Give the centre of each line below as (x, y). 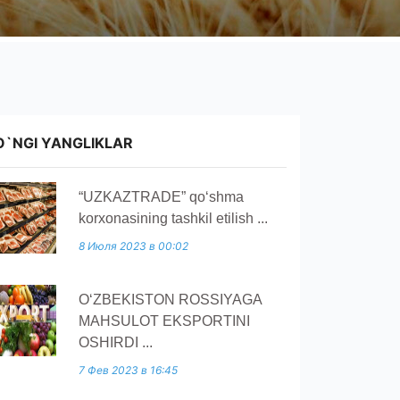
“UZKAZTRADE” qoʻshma (161, 197)
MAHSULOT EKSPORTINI (164, 321)
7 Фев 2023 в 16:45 (128, 370)
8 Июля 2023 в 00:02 (133, 246)
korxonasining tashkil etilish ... (173, 218)
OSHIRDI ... (116, 342)
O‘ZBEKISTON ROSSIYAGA (170, 300)
